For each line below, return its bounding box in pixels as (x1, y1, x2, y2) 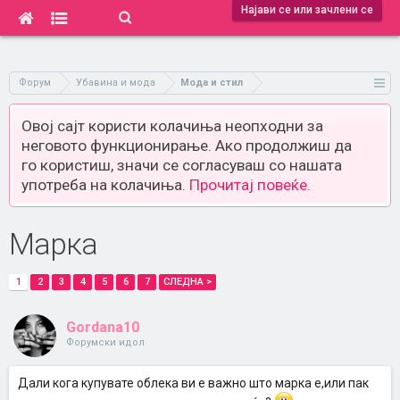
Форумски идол (66, 337, 145, 348)
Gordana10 (66, 319, 139, 336)
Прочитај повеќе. (189, 176, 311, 194)
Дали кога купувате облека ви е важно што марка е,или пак (18, 376, 369, 390)
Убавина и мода (76, 77, 155, 88)
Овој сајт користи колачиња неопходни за (21, 117, 323, 135)
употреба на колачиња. (21, 176, 189, 194)
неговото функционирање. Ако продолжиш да (21, 137, 352, 154)
